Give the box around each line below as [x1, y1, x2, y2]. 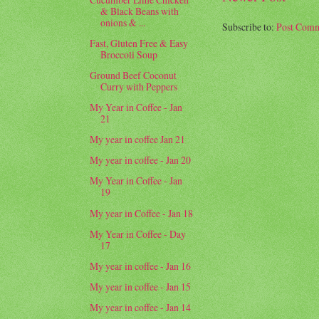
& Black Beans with [100, 4, 179, 18]
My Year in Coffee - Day [90, 226, 187, 241]
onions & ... [100, 15, 146, 29]
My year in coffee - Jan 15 [90, 279, 192, 293]
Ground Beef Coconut [90, 68, 177, 83]
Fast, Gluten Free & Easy [90, 36, 189, 51]
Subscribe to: [222, 19, 276, 33]
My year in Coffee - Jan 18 [90, 206, 194, 220]
